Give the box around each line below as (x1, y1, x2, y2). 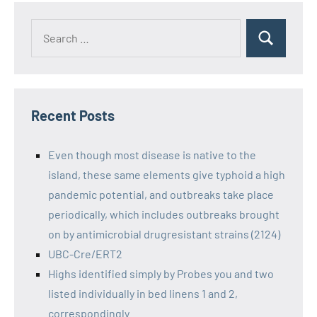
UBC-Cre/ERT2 (48, 247, 122, 260)
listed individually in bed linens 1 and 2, (48, 287, 238, 300)
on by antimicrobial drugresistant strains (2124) (48, 227, 280, 241)
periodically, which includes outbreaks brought (48, 207, 279, 221)
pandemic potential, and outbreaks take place (48, 188, 274, 201)
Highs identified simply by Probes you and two (48, 267, 274, 280)
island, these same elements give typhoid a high (48, 168, 285, 181)
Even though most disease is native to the (48, 148, 256, 161)
